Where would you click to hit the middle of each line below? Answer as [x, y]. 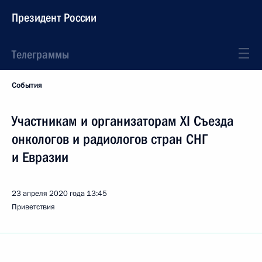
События [27, 85]
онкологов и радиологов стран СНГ [110, 139]
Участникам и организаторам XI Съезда [123, 121]
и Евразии [40, 157]
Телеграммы [40, 54]
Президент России [54, 18]
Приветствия [33, 207]
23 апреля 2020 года [48, 194]
